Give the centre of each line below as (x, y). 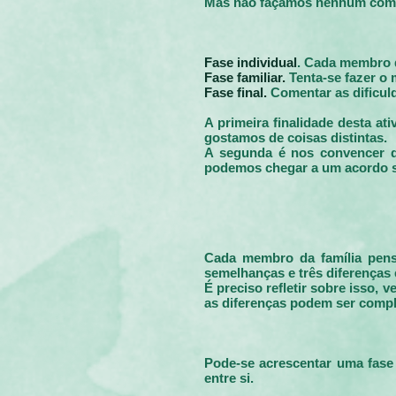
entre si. (229, 378)
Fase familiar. (245, 77)
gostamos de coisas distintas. (296, 137)
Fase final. (237, 92)
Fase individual (251, 62)
